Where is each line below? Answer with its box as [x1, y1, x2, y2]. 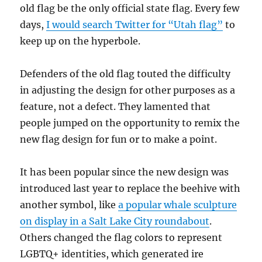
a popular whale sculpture [118, 199, 237, 211]
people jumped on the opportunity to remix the [20, 117, 240, 129]
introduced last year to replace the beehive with [20, 182, 241, 195]
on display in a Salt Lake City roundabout [20, 215, 210, 227]
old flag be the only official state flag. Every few [20, 2, 240, 15]
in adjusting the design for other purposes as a [20, 84, 236, 96]
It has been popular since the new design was [20, 166, 229, 178]
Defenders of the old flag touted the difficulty [20, 68, 231, 80]
